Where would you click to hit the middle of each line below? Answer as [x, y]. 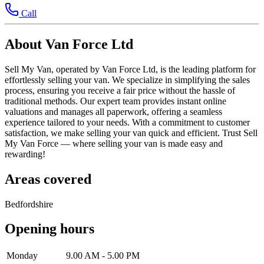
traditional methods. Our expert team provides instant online [115, 101]
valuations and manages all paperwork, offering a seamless [113, 111]
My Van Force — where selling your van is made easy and [114, 143]
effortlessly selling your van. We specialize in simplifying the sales [127, 80]
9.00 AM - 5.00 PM [103, 256]
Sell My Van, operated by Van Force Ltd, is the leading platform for [130, 69]
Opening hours [49, 229]
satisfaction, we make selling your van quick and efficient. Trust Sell [131, 133]
